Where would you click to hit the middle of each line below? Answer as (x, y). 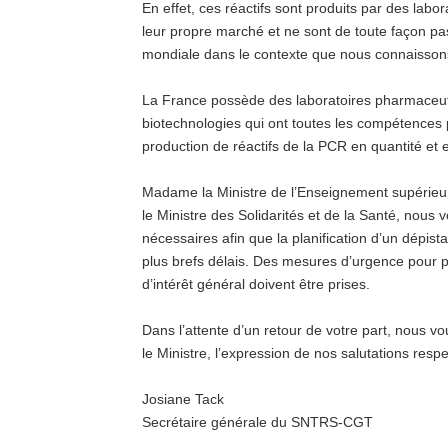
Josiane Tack (183, 399)
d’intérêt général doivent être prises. (256, 284)
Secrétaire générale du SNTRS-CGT (257, 422)
